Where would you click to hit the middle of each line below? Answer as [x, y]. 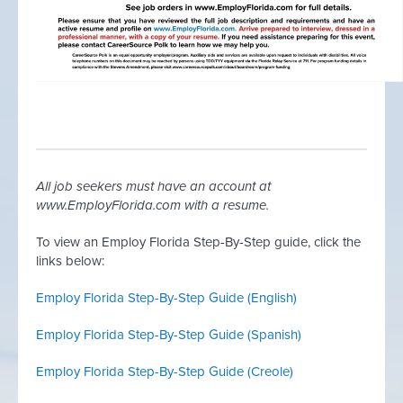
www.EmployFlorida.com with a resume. [152, 205]
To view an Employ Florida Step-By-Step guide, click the [198, 242]
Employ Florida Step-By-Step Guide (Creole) [165, 372]
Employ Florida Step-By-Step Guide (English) [166, 298]
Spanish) [276, 335]
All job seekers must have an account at [153, 186]
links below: [70, 261]
